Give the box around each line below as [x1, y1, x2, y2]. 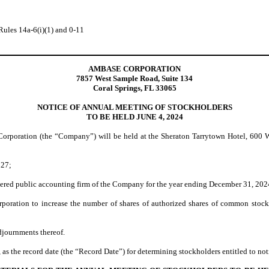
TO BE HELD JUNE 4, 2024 [86, 112, 183, 121]
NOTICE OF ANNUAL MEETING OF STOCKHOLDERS [37, 102, 232, 112]
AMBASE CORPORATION [88, 64, 181, 73]
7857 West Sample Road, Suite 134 [76, 73, 193, 83]
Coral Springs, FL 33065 [92, 83, 177, 92]
